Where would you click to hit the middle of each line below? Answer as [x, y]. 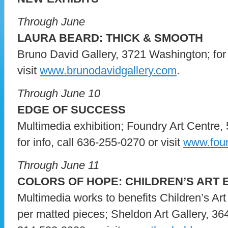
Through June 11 [58, 165]
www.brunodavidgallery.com [108, 70]
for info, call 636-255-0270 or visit [100, 142]
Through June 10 [59, 93]
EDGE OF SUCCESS [72, 109]
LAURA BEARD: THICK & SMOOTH [110, 38]
